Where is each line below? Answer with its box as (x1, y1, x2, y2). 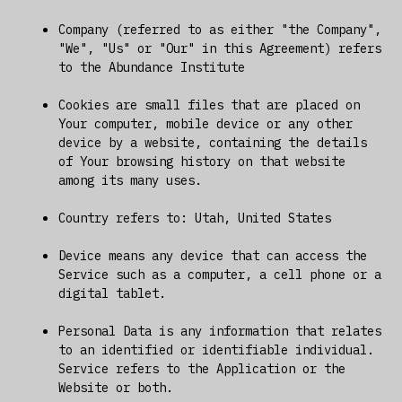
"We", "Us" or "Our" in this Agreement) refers (57, 39, 381, 57)
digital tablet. (57, 284, 166, 301)
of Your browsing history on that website (57, 153, 345, 170)
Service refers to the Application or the (57, 360, 345, 377)
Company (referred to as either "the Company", (57, 21, 381, 38)
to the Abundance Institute (57, 58, 245, 75)
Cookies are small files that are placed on (57, 96, 360, 113)
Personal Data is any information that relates (57, 322, 381, 339)
